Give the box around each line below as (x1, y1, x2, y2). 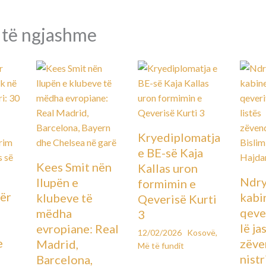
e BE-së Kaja (138, 145, 204, 160)
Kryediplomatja (138, 130, 221, 145)
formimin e (138, 176, 197, 191)
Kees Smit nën (36, 160, 112, 175)
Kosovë (187, 227, 216, 238)
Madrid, (36, 237, 78, 252)
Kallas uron (138, 161, 198, 176)
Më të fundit (138, 240, 185, 251)
